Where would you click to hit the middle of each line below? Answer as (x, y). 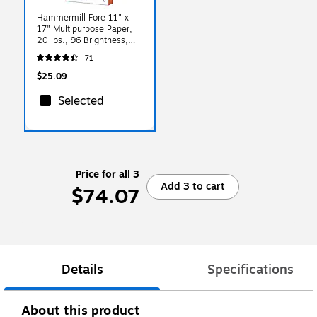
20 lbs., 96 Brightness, (82, 40)
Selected (81, 101)
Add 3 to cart (192, 186)
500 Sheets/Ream (73, 51)
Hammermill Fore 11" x (83, 17)
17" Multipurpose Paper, (85, 29)
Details (82, 269)
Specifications (250, 269)
